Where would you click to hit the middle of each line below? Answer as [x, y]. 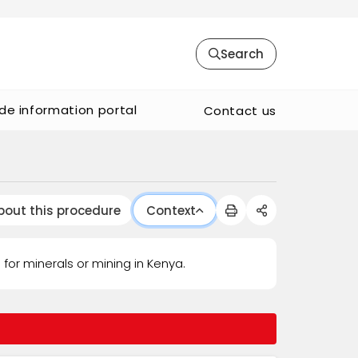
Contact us [240, 110]
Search [242, 54]
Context [171, 210]
